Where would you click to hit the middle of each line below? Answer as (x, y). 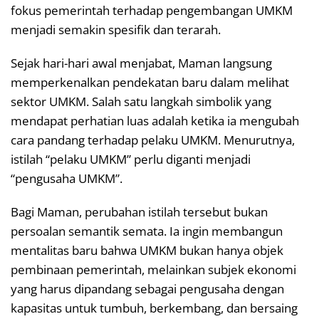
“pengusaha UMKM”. (67, 178)
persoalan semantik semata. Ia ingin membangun (147, 231)
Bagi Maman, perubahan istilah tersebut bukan (139, 211)
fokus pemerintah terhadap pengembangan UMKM (152, 10)
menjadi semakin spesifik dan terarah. (116, 29)
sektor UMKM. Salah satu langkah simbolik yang (141, 101)
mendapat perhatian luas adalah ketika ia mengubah (155, 120)
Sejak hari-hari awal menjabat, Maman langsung (141, 63)
